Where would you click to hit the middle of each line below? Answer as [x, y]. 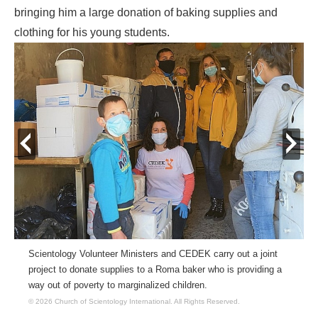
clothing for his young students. [93, 33]
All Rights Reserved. [207, 302]
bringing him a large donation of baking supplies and [146, 13]
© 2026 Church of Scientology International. [101, 302]
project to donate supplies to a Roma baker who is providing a [155, 270]
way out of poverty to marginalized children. [118, 285]
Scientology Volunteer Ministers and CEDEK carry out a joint [153, 254]
